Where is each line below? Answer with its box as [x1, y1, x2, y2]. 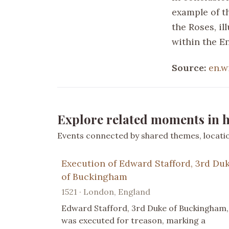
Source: [172, 61, 209, 74]
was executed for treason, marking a [61, 215, 205, 225]
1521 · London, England [61, 186, 150, 197]
